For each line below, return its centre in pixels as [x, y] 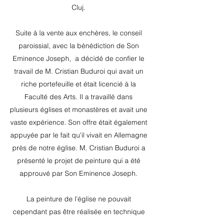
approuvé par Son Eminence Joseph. [79, 173]
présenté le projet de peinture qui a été [79, 161]
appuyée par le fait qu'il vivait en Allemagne [79, 135]
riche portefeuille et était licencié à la [79, 84]
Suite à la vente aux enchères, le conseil [79, 33]
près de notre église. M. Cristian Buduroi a [79, 148]
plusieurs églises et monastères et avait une [79, 110]
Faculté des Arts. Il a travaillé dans [79, 97]
